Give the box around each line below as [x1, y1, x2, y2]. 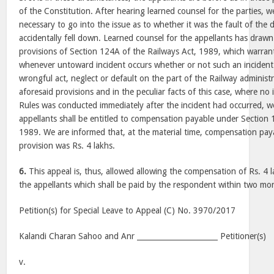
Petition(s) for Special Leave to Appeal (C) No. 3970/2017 [19, 206, 236, 215]
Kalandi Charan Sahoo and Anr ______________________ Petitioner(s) [19, 231, 267, 241]
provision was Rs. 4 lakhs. [19, 141, 116, 150]
